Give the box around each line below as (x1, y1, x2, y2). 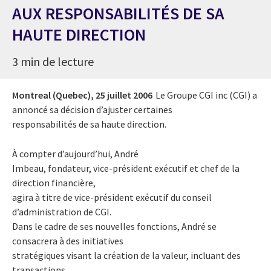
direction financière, (12, 176, 96, 189)
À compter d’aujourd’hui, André (12, 147, 139, 160)
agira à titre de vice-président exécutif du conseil (12, 191, 212, 203)
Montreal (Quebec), (12, 88, 94, 101)
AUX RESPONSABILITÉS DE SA (12, 2, 224, 24)
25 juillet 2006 (96, 88, 152, 101)
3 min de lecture (12, 53, 94, 69)
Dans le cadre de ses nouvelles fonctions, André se (12, 220, 217, 232)
